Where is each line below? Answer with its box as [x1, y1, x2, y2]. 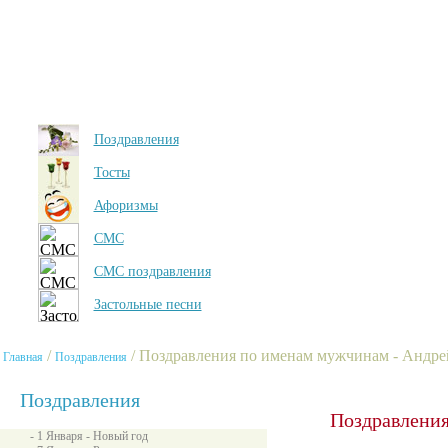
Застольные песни [93, 297, 202, 312]
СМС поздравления [93, 264, 211, 279]
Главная [3, 350, 43, 364]
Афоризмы [93, 198, 158, 213]
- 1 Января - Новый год [30, 429, 148, 443]
